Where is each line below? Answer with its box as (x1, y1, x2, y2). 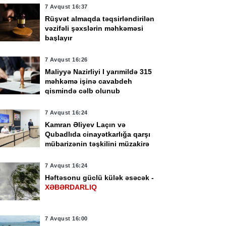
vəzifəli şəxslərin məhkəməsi (44, 24, 143, 32)
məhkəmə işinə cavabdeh (44, 77, 132, 85)
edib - (44, 149, 67, 157)
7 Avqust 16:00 (44, 215, 88, 221)
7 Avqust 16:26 (44, 56, 88, 63)
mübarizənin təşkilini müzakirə (44, 140, 149, 148)
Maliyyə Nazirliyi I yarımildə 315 (44, 68, 152, 76)
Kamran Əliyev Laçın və (44, 121, 126, 129)
